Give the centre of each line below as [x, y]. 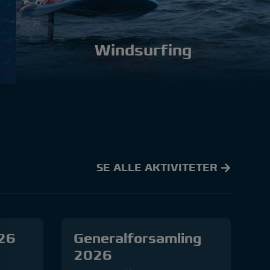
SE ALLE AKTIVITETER [159, 168]
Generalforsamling [137, 239]
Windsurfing [143, 50]
